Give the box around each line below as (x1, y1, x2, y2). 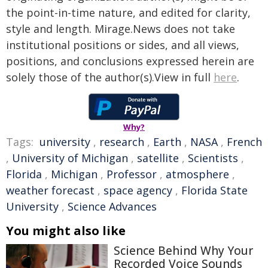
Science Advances (68, 199, 157, 214)
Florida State (181, 183, 248, 197)
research (99, 135, 144, 149)
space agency (103, 183, 172, 197)
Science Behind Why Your (114, 243, 253, 258)
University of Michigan (12, 151, 128, 165)
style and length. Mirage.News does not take (6, 22, 235, 36)
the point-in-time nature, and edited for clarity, (6, 5, 251, 20)
